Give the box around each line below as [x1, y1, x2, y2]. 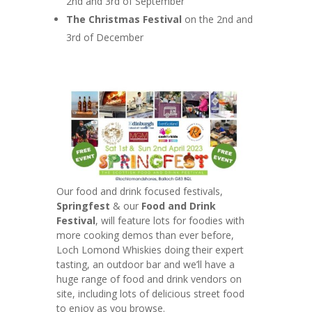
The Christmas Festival [65, 13, 182, 26]
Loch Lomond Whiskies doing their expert [56, 242, 244, 256]
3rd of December [65, 31, 143, 45]
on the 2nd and [181, 13, 253, 26]
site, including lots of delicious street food [56, 286, 244, 300]
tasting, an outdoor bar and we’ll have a [56, 257, 235, 271]
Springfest [56, 198, 113, 212]
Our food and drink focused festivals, [56, 184, 223, 198]
